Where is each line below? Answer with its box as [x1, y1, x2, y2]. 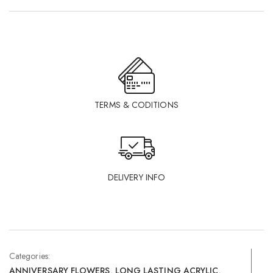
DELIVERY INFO [107, 171, 166, 184]
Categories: [9, 250, 50, 263]
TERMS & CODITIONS [94, 99, 179, 112]
